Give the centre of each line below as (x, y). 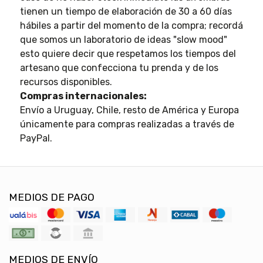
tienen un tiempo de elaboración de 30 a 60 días (126, 11)
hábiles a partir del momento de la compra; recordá (131, 25)
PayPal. (36, 138)
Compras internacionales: (83, 96)
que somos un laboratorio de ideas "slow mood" (123, 39)
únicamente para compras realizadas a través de (127, 124)
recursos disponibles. (66, 82)
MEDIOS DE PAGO (52, 197)
